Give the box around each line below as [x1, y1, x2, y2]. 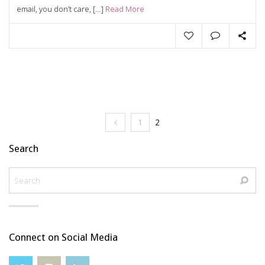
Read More [105, 3, 144, 14]
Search [9, 142, 38, 154]
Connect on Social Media [9, 231, 118, 243]
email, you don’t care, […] [17, 3, 105, 14]
